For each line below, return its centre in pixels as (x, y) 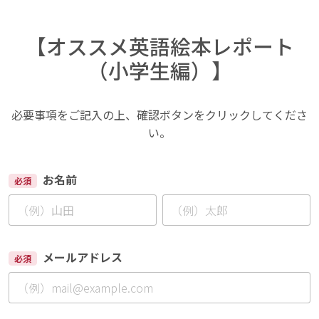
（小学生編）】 (159, 70)
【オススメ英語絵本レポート (159, 46)
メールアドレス (82, 257)
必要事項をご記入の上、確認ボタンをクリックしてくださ (159, 115)
